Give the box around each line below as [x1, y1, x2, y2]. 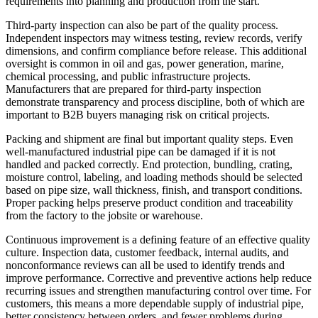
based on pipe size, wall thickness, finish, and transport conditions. [6, 184, 302, 197]
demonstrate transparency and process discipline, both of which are [6, 96, 305, 109]
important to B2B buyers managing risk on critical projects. [6, 109, 270, 121]
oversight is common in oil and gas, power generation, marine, [6, 57, 284, 70]
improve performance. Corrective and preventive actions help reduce [6, 272, 312, 285]
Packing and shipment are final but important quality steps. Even [6, 133, 293, 146]
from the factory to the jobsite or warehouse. [6, 209, 203, 222]
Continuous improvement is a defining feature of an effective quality [6, 234, 310, 246]
